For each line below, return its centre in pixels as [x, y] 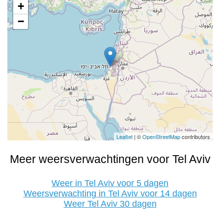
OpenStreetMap [161, 137]
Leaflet [124, 137]
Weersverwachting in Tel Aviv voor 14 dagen [110, 193]
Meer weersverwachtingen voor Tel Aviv [110, 159]
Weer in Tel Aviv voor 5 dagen [110, 183]
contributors [195, 137]
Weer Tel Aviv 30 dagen [110, 204]
